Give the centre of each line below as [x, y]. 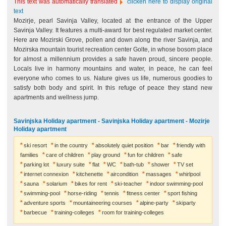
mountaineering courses [102, 203]
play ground [105, 155]
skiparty [186, 203]
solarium [56, 184]
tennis [111, 193]
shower [160, 164]
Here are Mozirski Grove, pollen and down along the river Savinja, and [113, 40]
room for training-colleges [133, 212]
